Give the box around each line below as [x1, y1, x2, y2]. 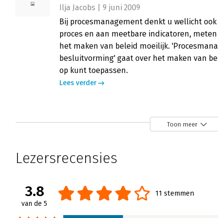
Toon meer [167, 120, 198, 128]
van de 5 [21, 200, 47, 208]
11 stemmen [155, 189, 194, 198]
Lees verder [59, 79, 96, 88]
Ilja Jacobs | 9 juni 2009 [59, 3, 140, 13]
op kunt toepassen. [59, 66, 130, 75]
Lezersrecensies [16, 149, 117, 167]
